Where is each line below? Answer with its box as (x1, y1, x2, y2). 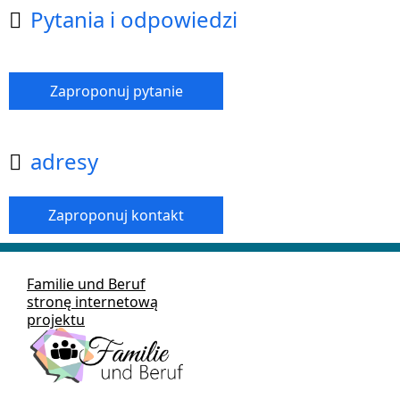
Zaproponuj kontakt (48, 204, 184, 225)
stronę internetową (27, 291, 158, 312)
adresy (30, 146, 98, 176)
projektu (27, 309, 85, 329)
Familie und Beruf (27, 273, 146, 294)
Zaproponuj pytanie (49, 80, 183, 101)
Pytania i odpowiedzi (30, 4, 237, 35)
